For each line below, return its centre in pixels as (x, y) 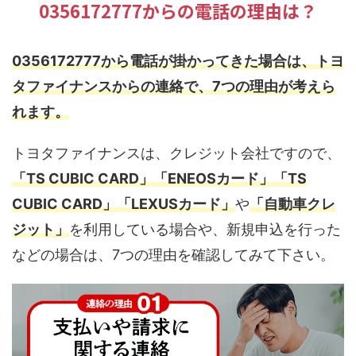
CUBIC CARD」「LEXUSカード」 (124, 204)
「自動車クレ (292, 204)
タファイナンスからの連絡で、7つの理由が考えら (174, 87)
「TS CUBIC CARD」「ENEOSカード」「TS (159, 179)
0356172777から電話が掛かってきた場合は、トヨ (178, 61)
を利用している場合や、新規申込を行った (205, 230)
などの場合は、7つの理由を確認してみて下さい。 (173, 255)
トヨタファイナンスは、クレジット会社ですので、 (176, 153)
